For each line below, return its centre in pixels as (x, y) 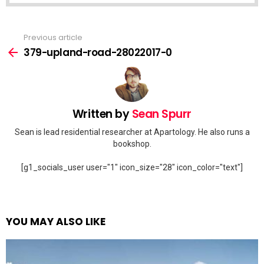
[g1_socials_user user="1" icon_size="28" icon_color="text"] (132, 168)
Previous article (53, 38)
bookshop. (132, 144)
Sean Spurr (162, 114)
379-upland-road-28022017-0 (98, 52)
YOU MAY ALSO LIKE (56, 222)
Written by (102, 114)
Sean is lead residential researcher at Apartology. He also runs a (132, 132)
